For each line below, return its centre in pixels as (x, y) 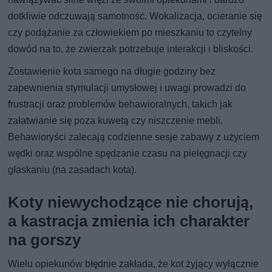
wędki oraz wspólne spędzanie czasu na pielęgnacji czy (128, 153)
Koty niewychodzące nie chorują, (131, 202)
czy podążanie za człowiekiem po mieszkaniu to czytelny (130, 32)
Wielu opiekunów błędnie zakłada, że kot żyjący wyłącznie (134, 263)
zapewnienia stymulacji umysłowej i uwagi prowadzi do (127, 87)
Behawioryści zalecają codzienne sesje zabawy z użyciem (134, 137)
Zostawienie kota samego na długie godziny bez (112, 71)
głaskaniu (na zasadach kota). (73, 169)
